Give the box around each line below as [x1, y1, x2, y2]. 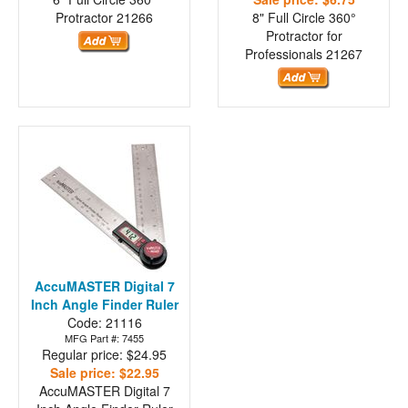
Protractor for [265, 26, 342, 46]
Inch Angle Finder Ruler [30, 295, 178, 314]
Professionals [245, 45, 326, 64]
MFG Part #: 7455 [65, 331, 144, 346]
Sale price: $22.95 [49, 363, 159, 382]
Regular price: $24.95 [42, 345, 167, 364]
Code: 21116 [66, 313, 142, 332]
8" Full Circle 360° [251, 8, 356, 27]
